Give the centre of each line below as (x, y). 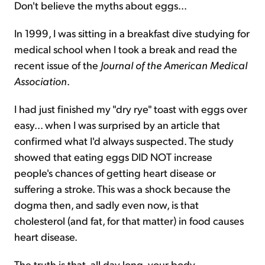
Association (41, 81)
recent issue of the (57, 65)
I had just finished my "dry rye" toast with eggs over (131, 109)
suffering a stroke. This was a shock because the (122, 188)
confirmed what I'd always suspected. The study (124, 140)
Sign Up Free (132, 34)
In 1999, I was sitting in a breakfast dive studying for (132, 33)
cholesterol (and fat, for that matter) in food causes (129, 220)
